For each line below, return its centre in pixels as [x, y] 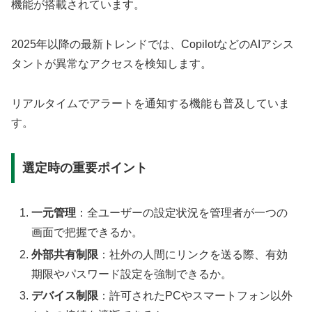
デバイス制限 [65, 295]
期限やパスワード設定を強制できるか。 [132, 274]
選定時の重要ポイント [85, 168]
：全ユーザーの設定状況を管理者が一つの [182, 213]
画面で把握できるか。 [87, 233]
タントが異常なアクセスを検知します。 [111, 64]
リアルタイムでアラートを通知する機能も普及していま [150, 103]
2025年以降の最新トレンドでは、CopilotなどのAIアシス [153, 45]
